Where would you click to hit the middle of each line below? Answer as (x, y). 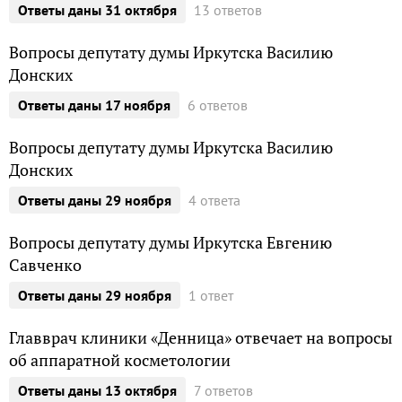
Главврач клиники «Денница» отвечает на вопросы (201, 338)
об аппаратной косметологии (120, 360)
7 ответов (223, 390)
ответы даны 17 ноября (99, 105)
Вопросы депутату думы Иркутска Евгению (170, 243)
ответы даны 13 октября (102, 390)
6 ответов (218, 105)
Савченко (45, 265)
